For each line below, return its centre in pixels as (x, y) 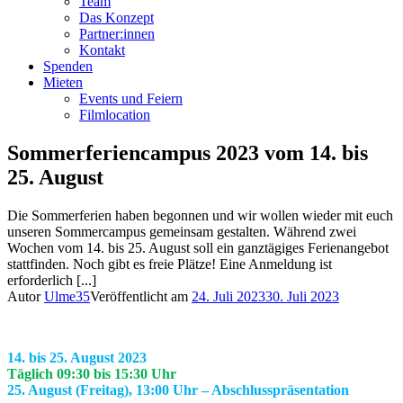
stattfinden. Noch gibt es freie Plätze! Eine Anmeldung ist (170, 264)
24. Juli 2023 (228, 296)
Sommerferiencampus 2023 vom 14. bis (188, 152)
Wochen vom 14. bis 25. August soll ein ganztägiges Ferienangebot (198, 247)
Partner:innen (117, 33)
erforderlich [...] (52, 280)
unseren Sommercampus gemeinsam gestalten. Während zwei (182, 231)
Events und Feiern (131, 98)
